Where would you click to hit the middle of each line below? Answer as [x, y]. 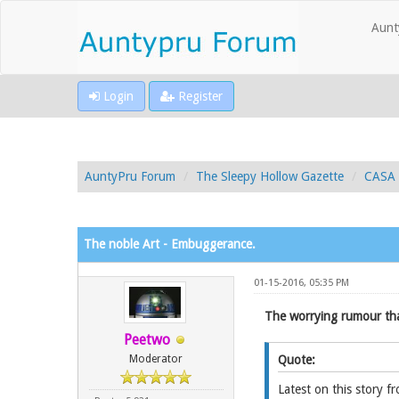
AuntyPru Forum [130, 176]
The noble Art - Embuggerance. [170, 244]
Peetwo [147, 340]
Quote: [296, 360]
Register [199, 96]
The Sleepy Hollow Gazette [270, 176]
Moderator [156, 359]
